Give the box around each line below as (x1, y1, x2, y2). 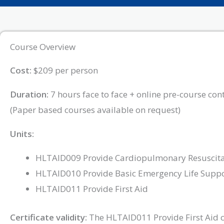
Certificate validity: (10, 211, 87, 223)
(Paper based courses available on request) (10, 104, 180, 115)
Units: (10, 128, 34, 139)
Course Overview (10, 41, 75, 52)
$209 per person (31, 64, 98, 76)
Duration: (10, 88, 48, 100)
